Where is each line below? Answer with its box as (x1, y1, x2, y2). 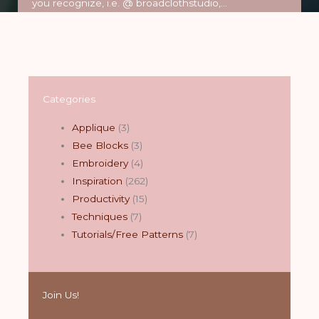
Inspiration (72, 174, 123, 187)
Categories (43, 93, 95, 105)
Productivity (72, 192, 130, 204)
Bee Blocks (72, 139, 129, 151)
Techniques (72, 210, 128, 222)
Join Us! (43, 289, 79, 301)
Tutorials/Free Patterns (72, 228, 184, 240)
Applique (72, 121, 116, 133)
